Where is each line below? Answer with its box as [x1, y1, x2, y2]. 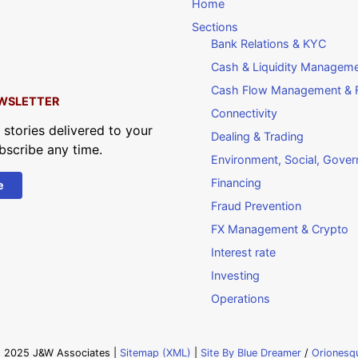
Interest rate [211, 245, 276, 259]
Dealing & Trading [211, 129, 304, 143]
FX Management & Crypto [211, 221, 348, 236]
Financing [211, 175, 261, 189]
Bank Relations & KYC [211, 36, 326, 50]
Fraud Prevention [211, 198, 301, 213]
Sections [192, 19, 238, 34]
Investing [211, 268, 260, 282]
